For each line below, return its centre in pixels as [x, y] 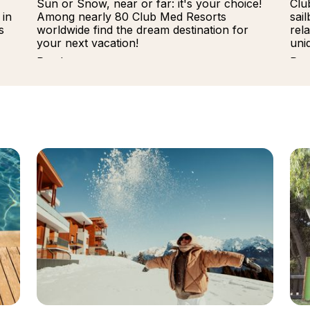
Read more [66, 61]
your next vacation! [88, 43]
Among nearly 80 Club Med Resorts [132, 16]
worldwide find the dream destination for [143, 29]
